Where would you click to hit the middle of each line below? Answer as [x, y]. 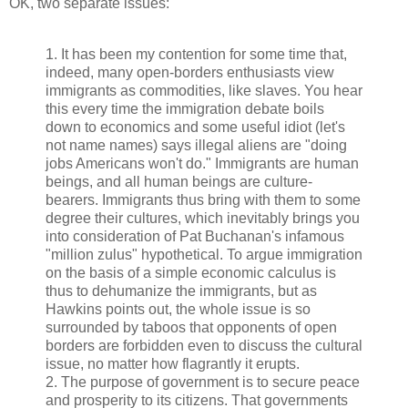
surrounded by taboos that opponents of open [191, 327]
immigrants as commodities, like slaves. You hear [204, 90]
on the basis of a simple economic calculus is [191, 272]
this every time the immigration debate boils [185, 108]
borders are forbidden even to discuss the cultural [204, 345]
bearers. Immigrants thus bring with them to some [203, 199]
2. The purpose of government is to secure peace [203, 382]
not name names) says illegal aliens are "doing [196, 145]
